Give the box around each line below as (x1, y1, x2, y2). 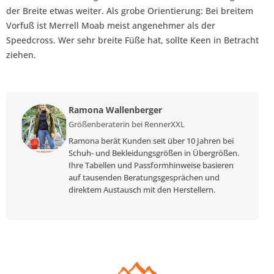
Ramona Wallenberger (68, 104, 162, 116)
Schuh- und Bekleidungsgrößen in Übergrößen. (68, 147, 239, 159)
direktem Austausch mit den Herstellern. (68, 184, 215, 196)
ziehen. (6, 49, 36, 61)
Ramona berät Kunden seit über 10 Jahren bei (68, 135, 234, 147)
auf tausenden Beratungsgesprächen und (68, 172, 220, 183)
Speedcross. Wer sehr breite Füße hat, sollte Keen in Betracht (6, 34, 259, 46)
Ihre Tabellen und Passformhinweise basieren (68, 160, 234, 171)
